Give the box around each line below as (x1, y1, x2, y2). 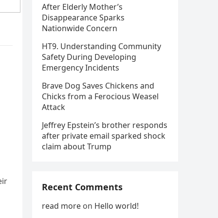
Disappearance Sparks (42, 12, 125, 23)
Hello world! (94, 200, 139, 211)
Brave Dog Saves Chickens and (42, 80, 154, 91)
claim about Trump (42, 141, 111, 152)
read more (42, 200, 81, 211)
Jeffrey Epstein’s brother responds (42, 120, 167, 130)
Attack (42, 102, 65, 112)
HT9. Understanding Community (42, 41, 161, 52)
